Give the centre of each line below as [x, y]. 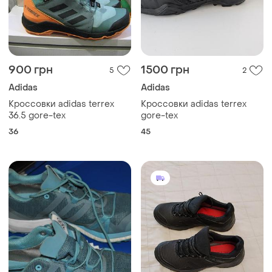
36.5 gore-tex [37, 115]
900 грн [31, 70]
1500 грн [165, 70]
